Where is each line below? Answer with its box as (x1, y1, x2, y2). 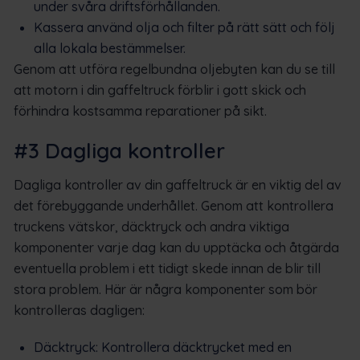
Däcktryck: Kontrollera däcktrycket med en (34, 338, 292, 355)
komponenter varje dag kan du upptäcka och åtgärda (14, 239, 339, 256)
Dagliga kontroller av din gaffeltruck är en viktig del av (14, 176, 342, 193)
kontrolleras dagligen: (14, 301, 145, 318)
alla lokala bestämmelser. (34, 39, 186, 56)
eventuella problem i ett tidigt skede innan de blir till (14, 260, 321, 276)
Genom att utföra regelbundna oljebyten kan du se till (14, 60, 335, 77)
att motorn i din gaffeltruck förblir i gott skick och (14, 81, 306, 98)
